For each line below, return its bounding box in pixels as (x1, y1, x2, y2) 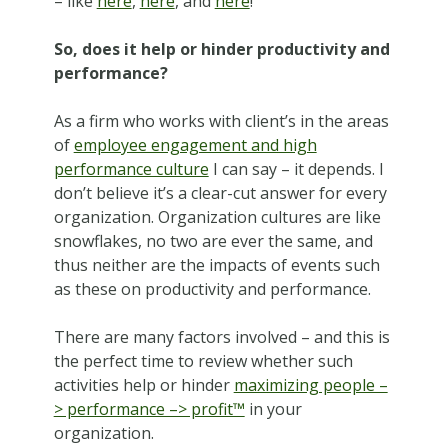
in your (244, 397, 302, 420)
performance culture (53, 157, 209, 180)
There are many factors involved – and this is (53, 325, 390, 348)
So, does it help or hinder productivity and (53, 37, 390, 60)
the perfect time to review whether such (53, 349, 353, 372)
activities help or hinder (53, 373, 234, 396)
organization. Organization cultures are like (53, 205, 381, 228)
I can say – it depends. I (208, 157, 384, 180)
